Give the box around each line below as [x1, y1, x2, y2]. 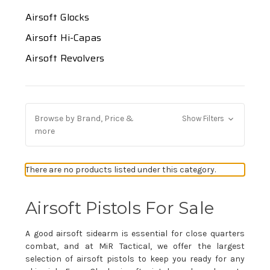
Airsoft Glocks [25, 9, 90, 25]
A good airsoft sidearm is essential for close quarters [25, 228, 245, 239]
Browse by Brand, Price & [34, 113, 134, 124]
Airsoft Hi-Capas [25, 30, 102, 45]
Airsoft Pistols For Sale [25, 197, 219, 218]
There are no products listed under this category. [25, 164, 216, 175]
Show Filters [181, 113, 226, 123]
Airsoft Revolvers [25, 50, 105, 66]
